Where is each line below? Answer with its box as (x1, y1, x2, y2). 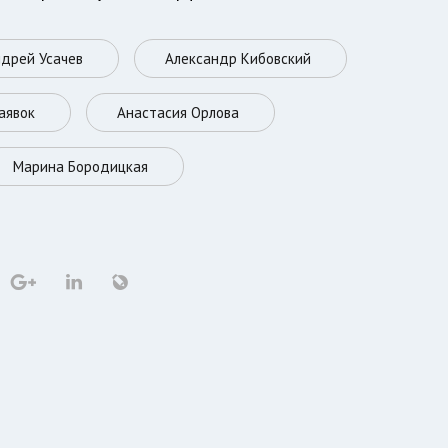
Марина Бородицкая (13, 157, 149, 177)
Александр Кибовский (165, 49, 312, 69)
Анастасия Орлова (117, 103, 240, 123)
